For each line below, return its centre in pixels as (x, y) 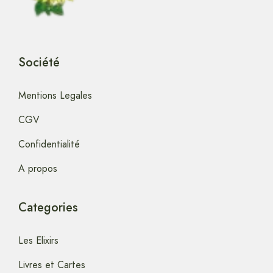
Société (39, 62)
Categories (48, 207)
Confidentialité (49, 144)
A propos (38, 168)
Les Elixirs (38, 240)
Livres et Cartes (52, 264)
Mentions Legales (55, 95)
